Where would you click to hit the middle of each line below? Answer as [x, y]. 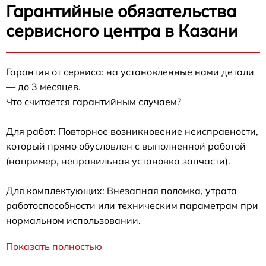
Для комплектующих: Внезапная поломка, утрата [121, 191]
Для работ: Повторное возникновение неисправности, [132, 131]
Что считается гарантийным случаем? [94, 102]
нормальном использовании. [73, 220]
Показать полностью [54, 246]
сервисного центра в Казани [122, 31]
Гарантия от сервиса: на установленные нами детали [130, 72]
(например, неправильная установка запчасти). [118, 161]
